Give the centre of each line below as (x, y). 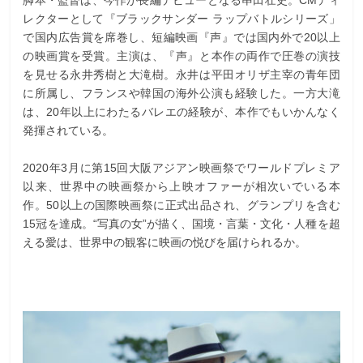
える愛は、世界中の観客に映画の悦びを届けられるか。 (165, 242)
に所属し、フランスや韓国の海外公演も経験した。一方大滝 (181, 93)
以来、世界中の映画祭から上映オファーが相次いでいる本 (181, 186)
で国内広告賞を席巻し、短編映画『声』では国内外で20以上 (181, 37)
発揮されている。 (68, 130)
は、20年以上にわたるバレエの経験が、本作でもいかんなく (181, 111)
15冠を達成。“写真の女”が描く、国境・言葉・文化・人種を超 (181, 223)
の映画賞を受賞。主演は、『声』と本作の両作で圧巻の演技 (181, 56)
